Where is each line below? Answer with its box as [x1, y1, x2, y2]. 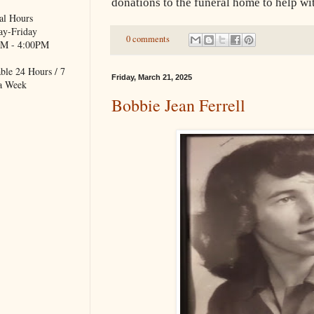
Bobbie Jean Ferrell [111, 94, 245, 117]
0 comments [125, 33, 170, 46]
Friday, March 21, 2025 [111, 73, 192, 82]
